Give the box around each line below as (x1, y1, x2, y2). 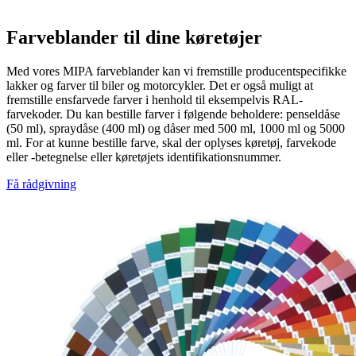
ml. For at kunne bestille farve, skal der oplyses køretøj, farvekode (6, 136, 336, 150)
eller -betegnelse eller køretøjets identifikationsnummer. (6, 150, 281, 164)
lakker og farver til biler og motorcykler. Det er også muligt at (6, 79, 313, 93)
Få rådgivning (6, 177, 76, 192)
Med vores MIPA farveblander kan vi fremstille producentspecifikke (6, 64, 346, 79)
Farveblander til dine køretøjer (6, 27, 262, 48)
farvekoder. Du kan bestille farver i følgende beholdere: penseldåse (6, 107, 340, 122)
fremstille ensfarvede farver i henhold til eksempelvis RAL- (6, 93, 303, 107)
